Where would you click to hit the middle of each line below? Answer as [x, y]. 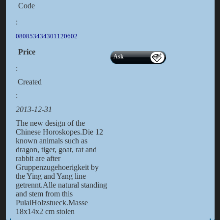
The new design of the [50, 123]
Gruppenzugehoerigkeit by [57, 167]
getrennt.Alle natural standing [61, 185]
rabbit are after [38, 159]
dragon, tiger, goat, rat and [56, 150]
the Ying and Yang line [51, 176]
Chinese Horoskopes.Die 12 [59, 132]
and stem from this [44, 194]
